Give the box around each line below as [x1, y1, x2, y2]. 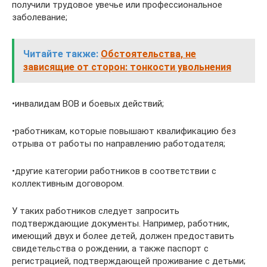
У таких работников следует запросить [12, 205, 179, 216]
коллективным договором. [12, 178, 124, 189]
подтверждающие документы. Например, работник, [12, 218, 229, 229]
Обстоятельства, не [101, 48, 196, 60]
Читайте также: [23, 48, 98, 60]
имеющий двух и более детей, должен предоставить [12, 230, 234, 241]
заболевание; [12, 11, 67, 23]
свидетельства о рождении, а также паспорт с [12, 243, 209, 254]
